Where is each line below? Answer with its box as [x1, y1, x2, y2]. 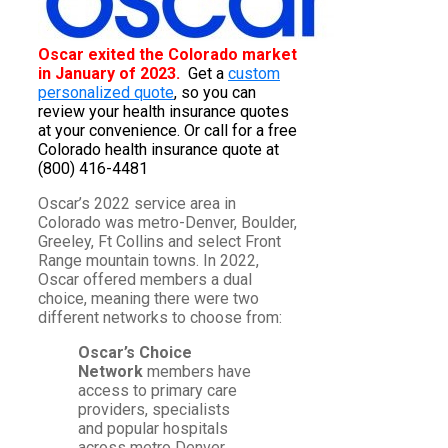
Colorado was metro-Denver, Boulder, [38, 213, 297, 233]
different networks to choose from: [38, 308, 282, 328]
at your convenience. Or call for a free [38, 121, 297, 141]
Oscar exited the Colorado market [38, 45, 297, 65]
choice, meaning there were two [38, 289, 259, 309]
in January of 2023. [38, 64, 184, 84]
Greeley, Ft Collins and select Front [38, 232, 281, 252]
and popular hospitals [78, 419, 228, 439]
